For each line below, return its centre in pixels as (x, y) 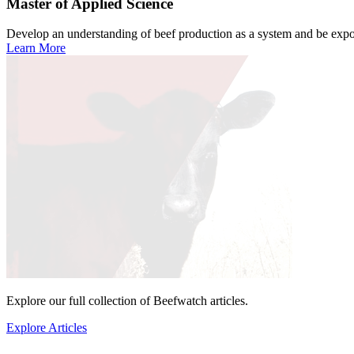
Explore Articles (47, 328)
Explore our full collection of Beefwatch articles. (127, 301)
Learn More (36, 48)
